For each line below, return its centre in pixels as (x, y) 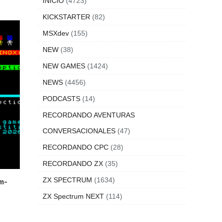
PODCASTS (61, 99)
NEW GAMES (64, 66)
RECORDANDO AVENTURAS (89, 115)
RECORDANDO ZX (73, 164)
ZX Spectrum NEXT (73, 196)
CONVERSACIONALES (79, 131)
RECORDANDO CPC (76, 147)
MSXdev (56, 33)
